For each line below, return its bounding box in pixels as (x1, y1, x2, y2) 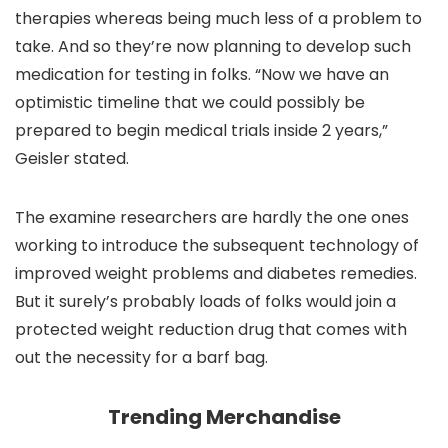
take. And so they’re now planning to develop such (15, 35, 411, 58)
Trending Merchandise (107, 403, 341, 431)
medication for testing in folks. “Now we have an (15, 63, 389, 86)
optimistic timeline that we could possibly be (15, 91, 365, 114)
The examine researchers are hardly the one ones (15, 206, 409, 229)
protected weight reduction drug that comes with (15, 318, 407, 341)
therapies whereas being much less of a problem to (15, 7, 422, 30)
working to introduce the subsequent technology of (15, 234, 419, 257)
